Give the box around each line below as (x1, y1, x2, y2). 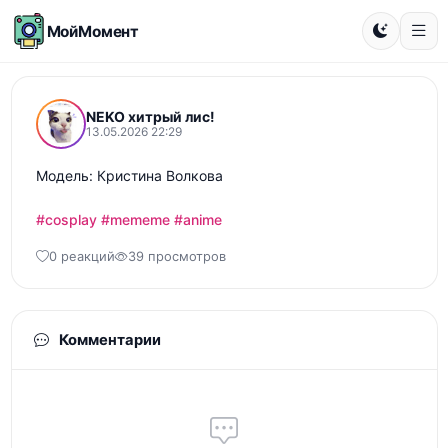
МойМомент (46, 21, 140, 41)
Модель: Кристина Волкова (35, 167, 223, 184)
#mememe (100, 211, 170, 228)
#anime (173, 211, 222, 228)
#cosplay (35, 211, 97, 228)
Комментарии (55, 331, 161, 349)
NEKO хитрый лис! (85, 108, 215, 125)
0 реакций (48, 249, 115, 264)
